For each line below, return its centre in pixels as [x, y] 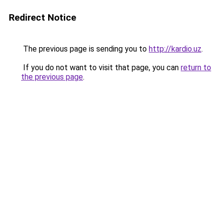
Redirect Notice [42, 17]
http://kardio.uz [175, 49]
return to [196, 68]
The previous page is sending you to [85, 49]
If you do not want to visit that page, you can [101, 68]
